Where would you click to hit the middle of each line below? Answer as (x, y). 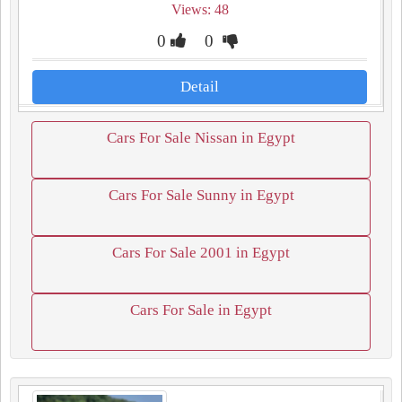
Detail (200, 87)
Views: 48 (200, 9)
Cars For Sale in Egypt (201, 310)
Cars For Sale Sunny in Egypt (201, 195)
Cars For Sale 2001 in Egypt (201, 253)
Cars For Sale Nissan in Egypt (201, 138)
